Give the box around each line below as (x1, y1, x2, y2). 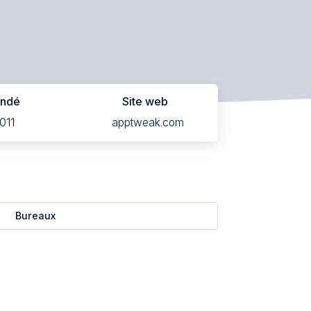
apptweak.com (111, 115, 184, 129)
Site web (121, 94, 168, 108)
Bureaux (15, 210, 56, 222)
